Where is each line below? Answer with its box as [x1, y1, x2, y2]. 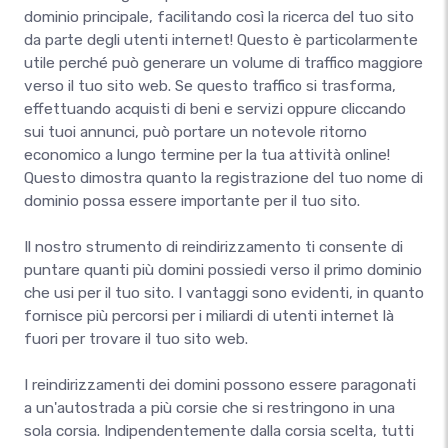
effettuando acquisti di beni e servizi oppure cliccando [24, 100, 406, 118]
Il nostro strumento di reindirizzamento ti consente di [24, 238, 403, 256]
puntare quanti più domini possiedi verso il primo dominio [24, 261, 422, 279]
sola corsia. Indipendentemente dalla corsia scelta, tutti [24, 422, 414, 440]
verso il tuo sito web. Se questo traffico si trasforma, [24, 77, 396, 95]
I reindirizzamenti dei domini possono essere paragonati [24, 376, 416, 394]
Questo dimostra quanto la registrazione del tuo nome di [24, 169, 423, 187]
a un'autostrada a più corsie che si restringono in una [24, 399, 395, 417]
